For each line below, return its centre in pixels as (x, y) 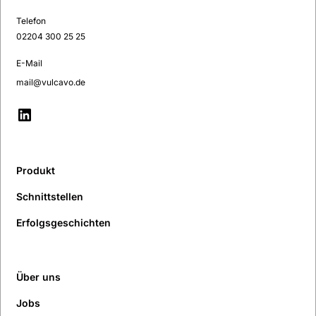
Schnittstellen (50, 197)
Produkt (36, 171)
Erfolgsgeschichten (64, 223)
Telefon (31, 21)
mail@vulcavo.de (51, 83)
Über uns (39, 277)
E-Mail (30, 63)
